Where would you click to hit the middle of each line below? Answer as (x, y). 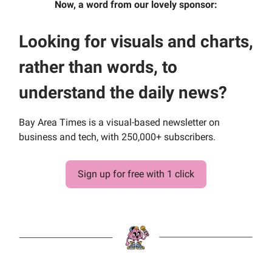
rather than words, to (98, 67)
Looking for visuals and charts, (136, 41)
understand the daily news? (123, 92)
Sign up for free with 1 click (136, 174)
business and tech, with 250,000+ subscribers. (117, 137)
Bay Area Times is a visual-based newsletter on (119, 122)
